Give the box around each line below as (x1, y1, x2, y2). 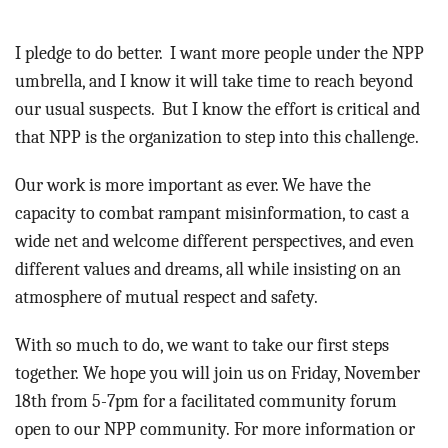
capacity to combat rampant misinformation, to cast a (15, 203, 409, 224)
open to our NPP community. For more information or (15, 419, 415, 440)
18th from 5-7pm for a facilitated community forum (15, 391, 397, 412)
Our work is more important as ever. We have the (15, 175, 371, 196)
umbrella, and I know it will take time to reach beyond (15, 71, 413, 92)
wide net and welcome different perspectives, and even (15, 231, 414, 252)
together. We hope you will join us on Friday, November (15, 363, 420, 384)
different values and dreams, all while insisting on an (15, 259, 401, 280)
